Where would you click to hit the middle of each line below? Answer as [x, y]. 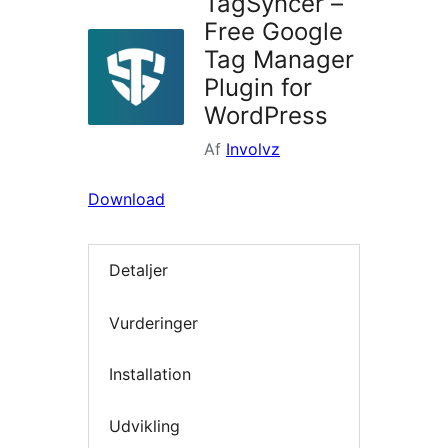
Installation [150, 374]
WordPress [266, 116]
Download [126, 199]
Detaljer [138, 270]
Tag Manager [279, 60]
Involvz [253, 149]
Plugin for [258, 88]
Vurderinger [153, 322]
